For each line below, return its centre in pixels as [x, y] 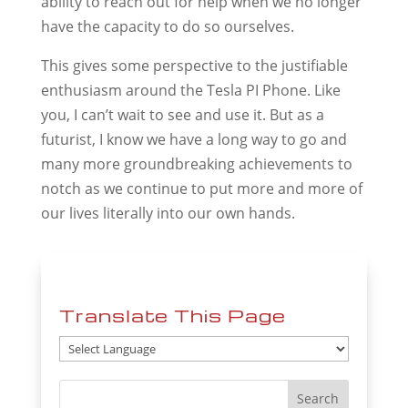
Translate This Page [172, 316]
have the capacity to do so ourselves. [167, 26]
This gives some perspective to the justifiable [194, 65]
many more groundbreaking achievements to [196, 163]
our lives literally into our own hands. [168, 213]
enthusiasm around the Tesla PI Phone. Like [190, 90]
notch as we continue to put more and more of [201, 188]
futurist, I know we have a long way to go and [194, 139]
